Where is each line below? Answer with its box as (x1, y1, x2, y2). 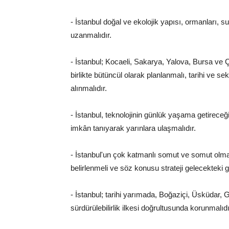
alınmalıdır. (71, 84, 107, 93)
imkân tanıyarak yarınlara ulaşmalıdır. (71, 124, 196, 133)
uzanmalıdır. (71, 31, 111, 40)
